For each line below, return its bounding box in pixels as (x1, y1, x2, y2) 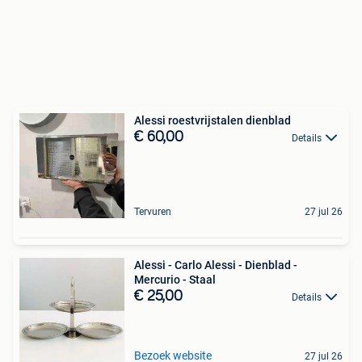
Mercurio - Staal (134, 273, 216, 286)
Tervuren (134, 206, 171, 217)
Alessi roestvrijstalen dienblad (134, 114, 291, 127)
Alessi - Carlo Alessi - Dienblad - (134, 259, 297, 271)
